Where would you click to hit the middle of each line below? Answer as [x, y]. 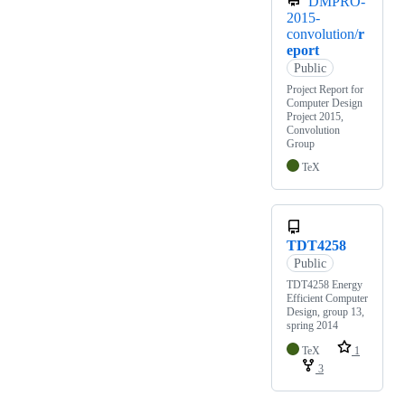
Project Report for [325, 90]
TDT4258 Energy [325, 285]
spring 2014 [312, 326]
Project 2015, [315, 117]
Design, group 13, [325, 312]
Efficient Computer [327, 299]
